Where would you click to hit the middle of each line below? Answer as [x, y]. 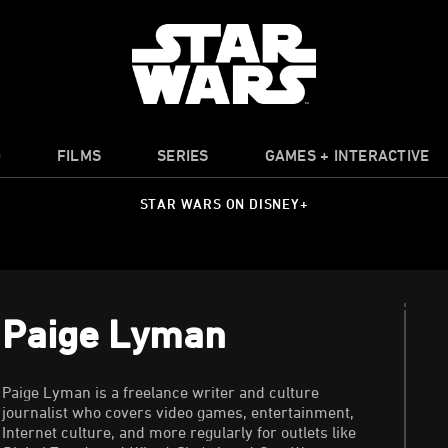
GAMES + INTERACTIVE [347, 155]
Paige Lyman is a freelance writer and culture [160, 392]
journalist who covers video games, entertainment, [178, 412]
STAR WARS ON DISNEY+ [224, 204]
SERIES [183, 155]
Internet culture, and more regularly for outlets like [179, 432]
